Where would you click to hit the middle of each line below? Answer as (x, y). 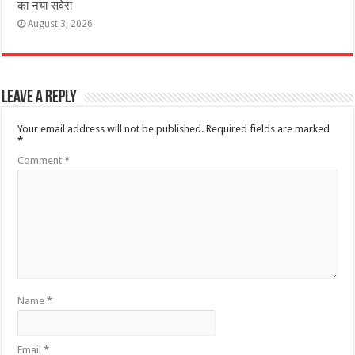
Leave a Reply (40, 98)
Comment (41, 161)
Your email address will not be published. (111, 129)
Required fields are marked (268, 129)
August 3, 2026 (61, 24)
